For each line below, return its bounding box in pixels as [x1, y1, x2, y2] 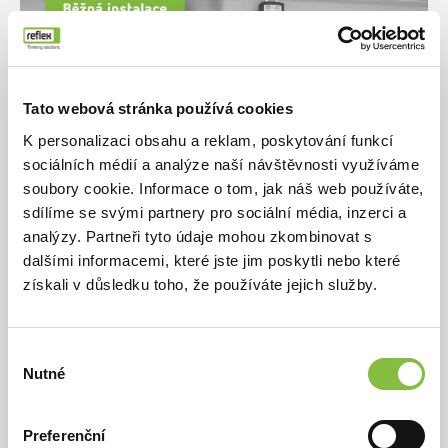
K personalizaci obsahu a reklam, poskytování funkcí [23, 131, 394, 149]
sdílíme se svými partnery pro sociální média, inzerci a [23, 203, 407, 221]
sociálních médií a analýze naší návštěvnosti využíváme [23, 155, 419, 173]
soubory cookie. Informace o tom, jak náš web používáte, [23, 179, 424, 197]
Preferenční [23, 426, 106, 444]
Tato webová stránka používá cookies [23, 100, 293, 117]
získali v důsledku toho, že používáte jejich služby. [23, 275, 377, 293]
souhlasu [7, 368, 67, 386]
